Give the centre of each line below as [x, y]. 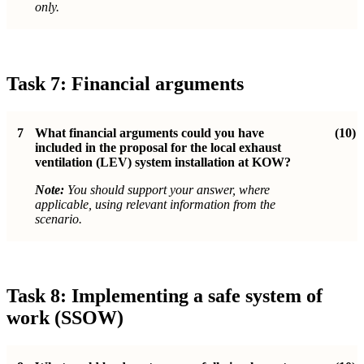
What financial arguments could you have [149, 133]
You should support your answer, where [167, 190]
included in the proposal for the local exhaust [158, 148]
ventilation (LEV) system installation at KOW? [163, 162]
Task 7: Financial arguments [125, 84]
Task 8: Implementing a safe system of [165, 295]
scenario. [58, 219]
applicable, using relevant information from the [155, 205]
